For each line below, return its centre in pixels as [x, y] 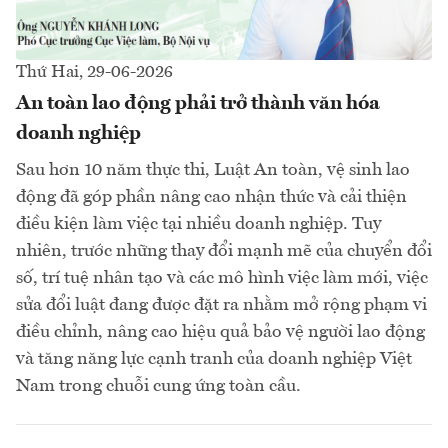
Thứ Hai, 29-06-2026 [94, 72]
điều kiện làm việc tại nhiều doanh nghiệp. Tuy [198, 223]
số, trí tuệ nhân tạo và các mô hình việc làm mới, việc [222, 277]
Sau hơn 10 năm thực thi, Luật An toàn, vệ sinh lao [213, 169]
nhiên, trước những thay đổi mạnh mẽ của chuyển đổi [224, 250]
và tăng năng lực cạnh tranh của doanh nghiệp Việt [214, 358]
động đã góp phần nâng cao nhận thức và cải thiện [211, 196]
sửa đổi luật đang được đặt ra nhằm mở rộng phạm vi [221, 304]
